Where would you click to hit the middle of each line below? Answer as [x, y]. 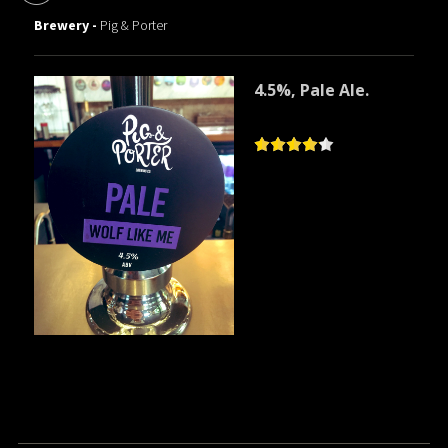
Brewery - [67, 25]
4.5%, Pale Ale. [312, 90]
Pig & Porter [134, 25]
